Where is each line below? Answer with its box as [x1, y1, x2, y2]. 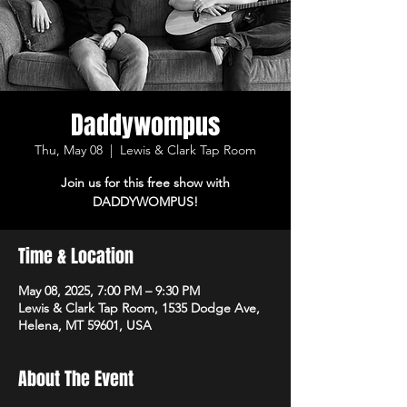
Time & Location [18, 242, 134, 270]
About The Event [18, 364, 134, 392]
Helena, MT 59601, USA [18, 316, 152, 333]
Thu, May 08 [35, 141, 103, 158]
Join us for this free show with [61, 174, 230, 191]
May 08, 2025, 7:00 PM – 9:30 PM [18, 282, 200, 299]
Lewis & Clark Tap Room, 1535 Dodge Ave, [18, 299, 260, 316]
